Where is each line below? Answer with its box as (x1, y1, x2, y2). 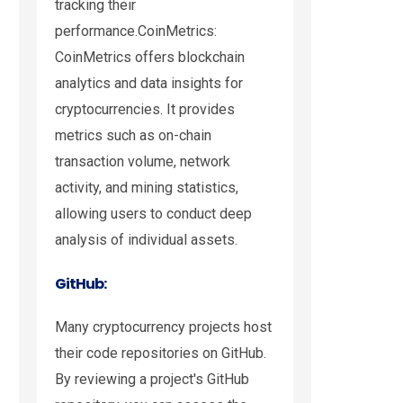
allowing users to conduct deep (55, 205, 252, 223)
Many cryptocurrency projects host (55, 318, 272, 336)
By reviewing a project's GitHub (55, 371, 249, 389)
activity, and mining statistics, (55, 179, 238, 197)
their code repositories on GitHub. (55, 345, 266, 363)
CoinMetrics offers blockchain (55, 49, 245, 67)
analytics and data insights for (55, 75, 243, 93)
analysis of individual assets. (55, 231, 237, 249)
